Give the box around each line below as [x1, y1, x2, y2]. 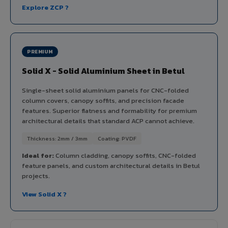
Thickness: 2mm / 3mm [27, 134, 88, 142]
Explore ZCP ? [22, 2, 69, 12]
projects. [22, 170, 50, 181]
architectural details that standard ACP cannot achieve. [22, 116, 194, 126]
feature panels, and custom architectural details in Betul [22, 160, 200, 170]
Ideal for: [22, 150, 54, 160]
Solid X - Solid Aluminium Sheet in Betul [22, 64, 185, 77]
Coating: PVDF [98, 134, 136, 142]
